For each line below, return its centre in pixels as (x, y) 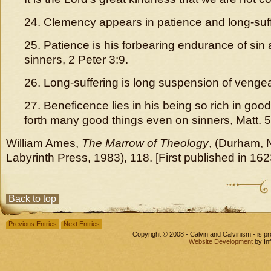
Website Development (221, 241)
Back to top (32, 199)
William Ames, (44, 143)
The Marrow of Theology (145, 143)
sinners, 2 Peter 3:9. (76, 60)
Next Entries (82, 224)
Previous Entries (33, 224)
